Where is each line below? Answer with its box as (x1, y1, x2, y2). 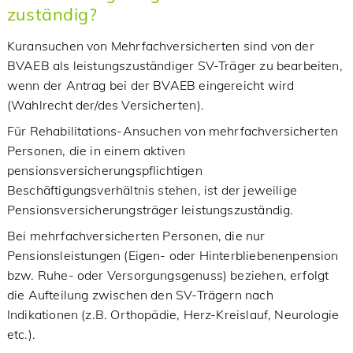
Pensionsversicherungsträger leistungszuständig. (6, 202, 294, 217)
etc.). (6, 326, 36, 342)
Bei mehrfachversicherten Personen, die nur (6, 228, 266, 243)
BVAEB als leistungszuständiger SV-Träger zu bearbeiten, (6, 58, 343, 73)
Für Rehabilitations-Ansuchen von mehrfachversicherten (6, 123, 339, 139)
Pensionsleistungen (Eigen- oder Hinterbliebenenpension (6, 247, 339, 263)
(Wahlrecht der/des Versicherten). (6, 97, 204, 113)
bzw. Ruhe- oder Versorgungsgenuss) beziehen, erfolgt (6, 267, 329, 283)
